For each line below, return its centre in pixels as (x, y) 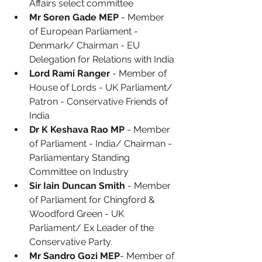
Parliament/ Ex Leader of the (93, 228)
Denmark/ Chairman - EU (86, 45)
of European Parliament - (85, 31)
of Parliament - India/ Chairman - (102, 144)
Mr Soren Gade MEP (74, 17)
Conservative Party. (71, 242)
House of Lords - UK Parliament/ (102, 87)
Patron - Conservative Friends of (100, 101)
